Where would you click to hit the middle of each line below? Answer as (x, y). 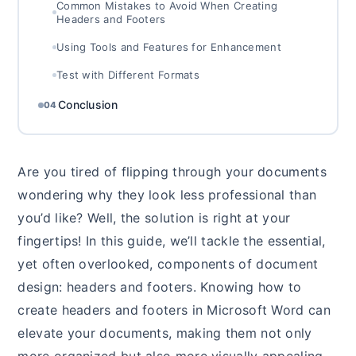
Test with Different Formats (128, 74)
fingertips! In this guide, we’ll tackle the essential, (172, 241)
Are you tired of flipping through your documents (172, 172)
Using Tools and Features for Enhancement (168, 46)
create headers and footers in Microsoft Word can (174, 310)
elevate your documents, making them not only (165, 333)
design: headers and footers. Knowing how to (160, 287)
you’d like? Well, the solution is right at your (154, 218)
